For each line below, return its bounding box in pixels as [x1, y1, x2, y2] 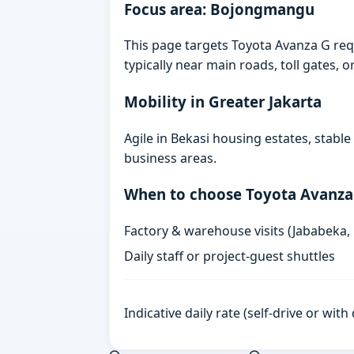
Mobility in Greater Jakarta [124, 91, 322, 111]
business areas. [124, 149, 217, 167]
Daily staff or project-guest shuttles [124, 247, 336, 265]
